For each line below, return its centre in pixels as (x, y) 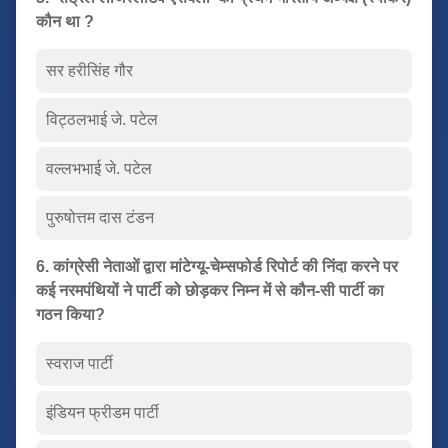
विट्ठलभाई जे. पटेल (102, 119)
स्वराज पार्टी (79, 363)
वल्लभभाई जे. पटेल (99, 168)
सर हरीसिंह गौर (89, 70)
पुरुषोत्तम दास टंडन (100, 217)
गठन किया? (70, 314)
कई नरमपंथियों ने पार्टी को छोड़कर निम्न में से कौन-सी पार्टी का (210, 290)
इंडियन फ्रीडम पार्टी (102, 412)
